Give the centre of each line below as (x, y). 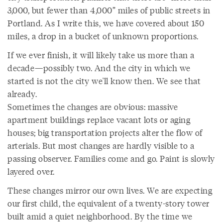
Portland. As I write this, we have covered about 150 (106, 23)
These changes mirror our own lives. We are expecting (110, 190)
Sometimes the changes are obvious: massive (93, 107)
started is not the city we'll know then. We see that (104, 81)
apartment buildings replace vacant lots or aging (99, 119)
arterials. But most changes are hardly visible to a (101, 145)
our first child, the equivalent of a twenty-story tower (109, 203)
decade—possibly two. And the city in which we (99, 68)
